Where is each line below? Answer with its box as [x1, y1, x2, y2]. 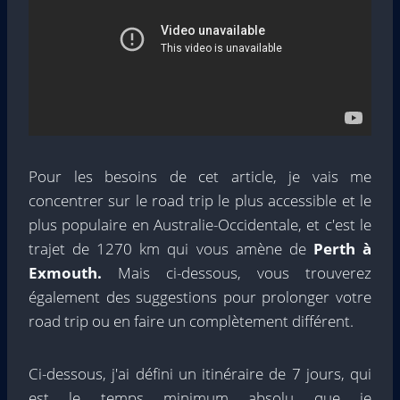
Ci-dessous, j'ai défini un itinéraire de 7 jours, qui [29, 363, 371, 385]
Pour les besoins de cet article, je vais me [29, 166, 371, 187]
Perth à [312, 238, 372, 260]
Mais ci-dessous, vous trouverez [118, 262, 371, 284]
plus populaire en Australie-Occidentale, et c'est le [29, 214, 371, 236]
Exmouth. [29, 262, 118, 284]
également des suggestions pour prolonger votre [29, 287, 371, 308]
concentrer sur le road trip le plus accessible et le [29, 190, 371, 212]
